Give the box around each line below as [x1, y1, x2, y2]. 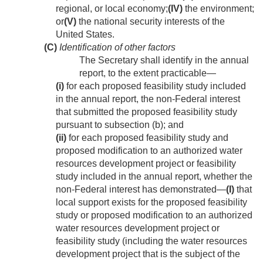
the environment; [183, 4, 254, 14]
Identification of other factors [57, 42, 176, 53]
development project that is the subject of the [56, 249, 240, 259]
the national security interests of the [76, 16, 225, 27]
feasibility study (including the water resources [56, 236, 247, 247]
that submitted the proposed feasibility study [56, 107, 237, 117]
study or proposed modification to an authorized [56, 210, 252, 221]
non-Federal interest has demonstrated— [56, 184, 226, 195]
